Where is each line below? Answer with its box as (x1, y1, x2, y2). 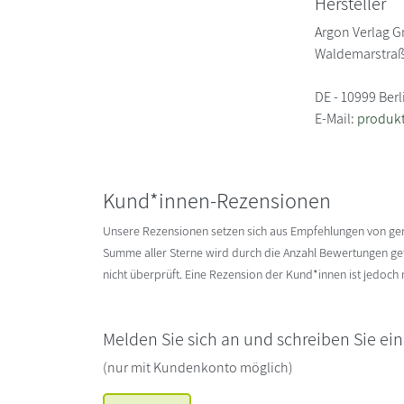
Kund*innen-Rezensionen (103, 185, 331, 215)
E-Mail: (315, 108, 358, 128)
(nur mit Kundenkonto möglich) (103, 357, 293, 377)
